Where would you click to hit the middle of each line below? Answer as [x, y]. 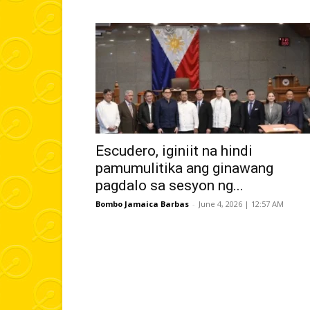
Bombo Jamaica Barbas [142, 204]
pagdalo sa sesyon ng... [170, 185]
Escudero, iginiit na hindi [174, 151]
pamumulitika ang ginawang [184, 168]
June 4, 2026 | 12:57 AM [241, 204]
